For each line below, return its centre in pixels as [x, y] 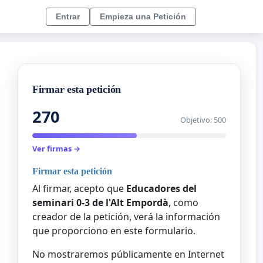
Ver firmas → [56, 149]
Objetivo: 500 [203, 120]
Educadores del [161, 188]
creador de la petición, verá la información [126, 216]
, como [183, 202]
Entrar [68, 16]
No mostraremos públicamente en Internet [128, 254]
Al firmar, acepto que [79, 188]
